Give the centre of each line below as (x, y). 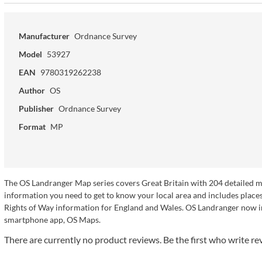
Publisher (36, 108)
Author (32, 90)
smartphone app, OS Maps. (52, 219)
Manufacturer (44, 36)
